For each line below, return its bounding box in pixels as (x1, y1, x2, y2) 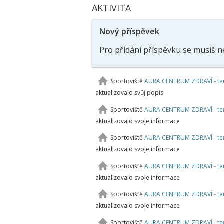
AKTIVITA (91, 2, 131, 14)
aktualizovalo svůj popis (95, 88, 163, 97)
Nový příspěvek (99, 26, 159, 37)
